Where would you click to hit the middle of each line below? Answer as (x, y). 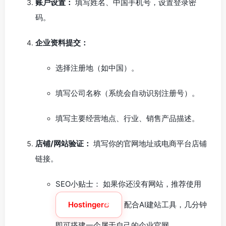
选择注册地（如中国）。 (97, 68)
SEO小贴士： (78, 184)
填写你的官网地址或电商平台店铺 (149, 144)
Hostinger (86, 205)
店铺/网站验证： (63, 144)
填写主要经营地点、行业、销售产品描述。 (127, 118)
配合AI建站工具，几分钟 (164, 205)
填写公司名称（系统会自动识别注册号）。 (127, 93)
